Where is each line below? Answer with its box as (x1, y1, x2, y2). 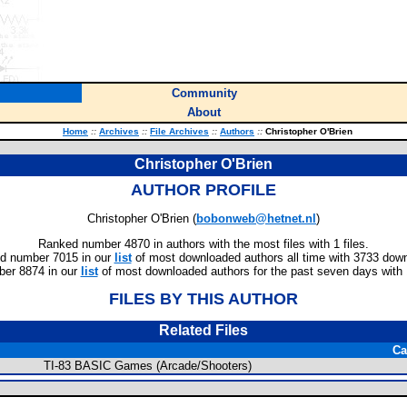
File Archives (150, 126, 209, 136)
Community (171, 86, 237, 100)
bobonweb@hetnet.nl (196, 212, 316, 225)
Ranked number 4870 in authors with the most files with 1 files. (38, 237, 369, 251)
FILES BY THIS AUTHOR (109, 290, 298, 308)
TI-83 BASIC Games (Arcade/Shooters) (44, 359, 252, 372)
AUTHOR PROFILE (131, 181, 276, 199)
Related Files (159, 323, 248, 338)
